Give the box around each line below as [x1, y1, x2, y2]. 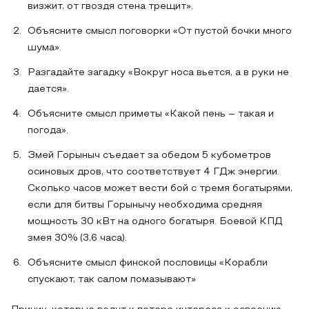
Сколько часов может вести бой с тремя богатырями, [28, 184, 292, 193]
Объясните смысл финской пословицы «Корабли [28, 259, 268, 268]
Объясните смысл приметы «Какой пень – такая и [28, 110, 274, 119]
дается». [28, 85, 69, 94]
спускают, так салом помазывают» [28, 275, 199, 284]
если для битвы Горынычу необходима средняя [28, 201, 262, 210]
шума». [28, 43, 61, 52]
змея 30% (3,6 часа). [28, 234, 127, 243]
